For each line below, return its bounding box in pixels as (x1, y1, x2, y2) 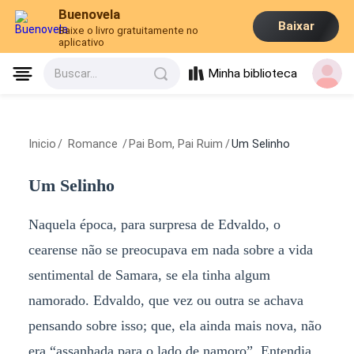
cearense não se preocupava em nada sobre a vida (28, 241, 313, 258)
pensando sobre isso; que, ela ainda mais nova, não (28, 317, 322, 333)
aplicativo (58, 36, 105, 48)
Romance (64, 137, 121, 151)
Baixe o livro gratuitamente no (58, 24, 199, 36)
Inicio (28, 137, 56, 151)
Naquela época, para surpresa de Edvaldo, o (28, 216, 281, 232)
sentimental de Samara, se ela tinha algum (28, 266, 270, 283)
